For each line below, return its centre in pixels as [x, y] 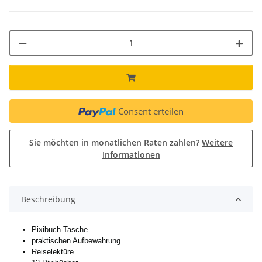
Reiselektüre [53, 252]
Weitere [217, 143]
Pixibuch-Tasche [60, 230]
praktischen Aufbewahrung [76, 241]
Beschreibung [48, 199]
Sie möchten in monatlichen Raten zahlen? [116, 143]
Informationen [131, 155]
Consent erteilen [151, 111]
